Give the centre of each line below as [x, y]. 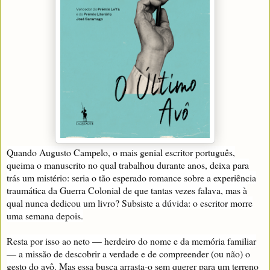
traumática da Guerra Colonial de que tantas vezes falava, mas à [127, 190]
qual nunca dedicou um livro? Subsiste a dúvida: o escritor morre [130, 203]
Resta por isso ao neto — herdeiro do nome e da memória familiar [131, 241]
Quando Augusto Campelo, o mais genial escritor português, [121, 152]
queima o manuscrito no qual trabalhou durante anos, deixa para [128, 165]
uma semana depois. [45, 216]
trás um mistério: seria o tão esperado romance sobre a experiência [131, 178]
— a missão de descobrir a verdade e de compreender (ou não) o [128, 254]
